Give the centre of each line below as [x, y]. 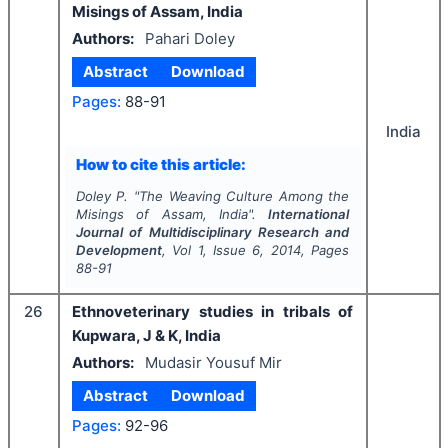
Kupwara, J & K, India [146, 335]
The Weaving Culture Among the [244, 196]
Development [118, 250]
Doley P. [102, 196]
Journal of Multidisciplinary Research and [212, 232]
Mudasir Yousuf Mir [213, 362]
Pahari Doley [189, 38]
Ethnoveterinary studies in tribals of [212, 311]
